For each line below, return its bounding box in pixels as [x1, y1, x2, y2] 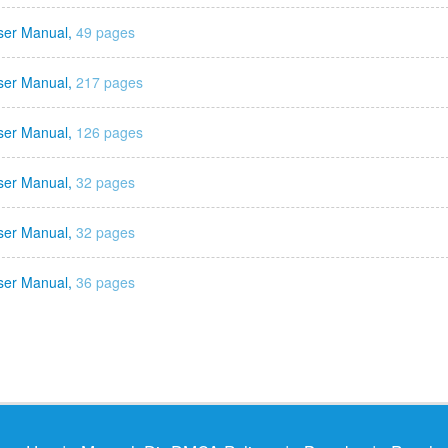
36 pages [76, 272, 135, 292]
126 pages [76, 122, 143, 142]
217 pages [76, 72, 143, 92]
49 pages [76, 22, 135, 42]
